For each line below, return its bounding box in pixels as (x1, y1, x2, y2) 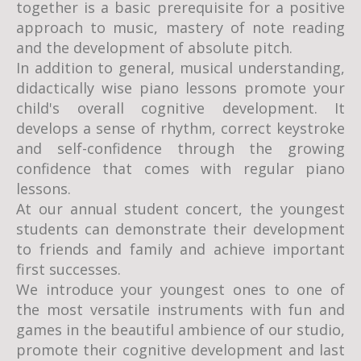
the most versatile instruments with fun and (16, 300, 345, 319)
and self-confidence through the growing (16, 139, 345, 158)
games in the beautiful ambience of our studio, (16, 320, 345, 339)
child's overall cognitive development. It (16, 98, 345, 118)
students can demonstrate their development (16, 219, 345, 239)
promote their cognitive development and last (16, 340, 345, 359)
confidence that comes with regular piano (16, 159, 345, 178)
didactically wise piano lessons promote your (16, 78, 345, 98)
